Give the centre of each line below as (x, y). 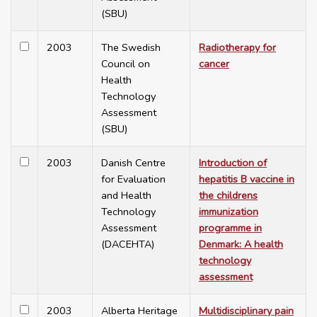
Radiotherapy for (237, 48)
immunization (229, 212)
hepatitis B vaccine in (247, 179)
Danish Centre (133, 163)
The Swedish (131, 48)
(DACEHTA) (128, 244)
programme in (230, 228)
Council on (126, 64)
